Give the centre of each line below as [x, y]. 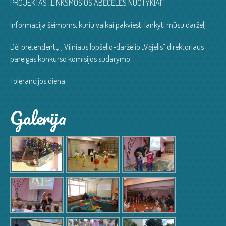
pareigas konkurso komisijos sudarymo [70, 59]
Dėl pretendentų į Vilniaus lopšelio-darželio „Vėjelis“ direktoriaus [107, 47]
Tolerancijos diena [38, 81]
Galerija [38, 118]
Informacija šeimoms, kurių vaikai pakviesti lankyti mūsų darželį [108, 25]
